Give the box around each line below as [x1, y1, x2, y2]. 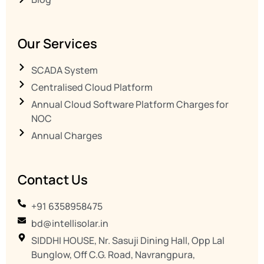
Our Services [18, 35, 97, 53]
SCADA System [31, 64, 98, 77]
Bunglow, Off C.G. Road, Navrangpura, [31, 248, 195, 262]
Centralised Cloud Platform [31, 81, 153, 94]
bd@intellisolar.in [31, 217, 108, 230]
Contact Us [18, 171, 88, 189]
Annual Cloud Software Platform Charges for [31, 98, 229, 111]
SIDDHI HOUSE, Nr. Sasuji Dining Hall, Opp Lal [31, 234, 225, 247]
